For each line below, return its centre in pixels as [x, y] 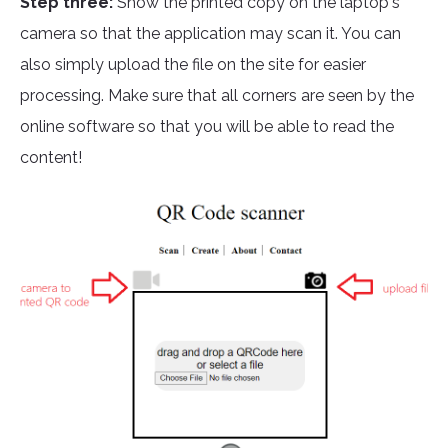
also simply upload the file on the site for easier [193, 65]
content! [53, 158]
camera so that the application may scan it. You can [210, 34]
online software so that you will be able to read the [207, 127]
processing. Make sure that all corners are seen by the [217, 96]
